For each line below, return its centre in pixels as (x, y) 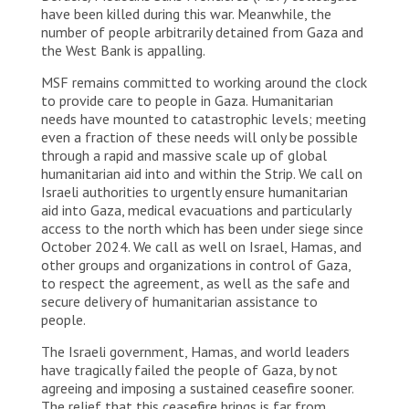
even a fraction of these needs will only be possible (199, 136)
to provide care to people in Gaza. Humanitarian (187, 100)
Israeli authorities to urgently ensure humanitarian (194, 191)
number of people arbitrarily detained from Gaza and (202, 31)
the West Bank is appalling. (125, 50)
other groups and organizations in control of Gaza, (196, 264)
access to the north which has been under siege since (202, 228)
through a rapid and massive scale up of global (184, 155)
